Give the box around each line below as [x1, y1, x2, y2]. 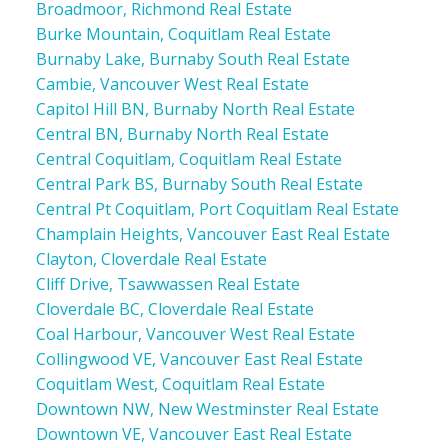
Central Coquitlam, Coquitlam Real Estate [35, 147, 342, 170]
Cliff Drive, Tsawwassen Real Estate [35, 272, 300, 295]
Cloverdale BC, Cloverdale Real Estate [35, 297, 314, 320]
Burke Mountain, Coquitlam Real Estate [35, 22, 331, 45]
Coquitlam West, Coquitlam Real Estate [35, 372, 325, 395]
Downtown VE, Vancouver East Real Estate [35, 422, 352, 445]
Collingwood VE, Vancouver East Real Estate [35, 347, 363, 370]
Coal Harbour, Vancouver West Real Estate [35, 322, 355, 345]
